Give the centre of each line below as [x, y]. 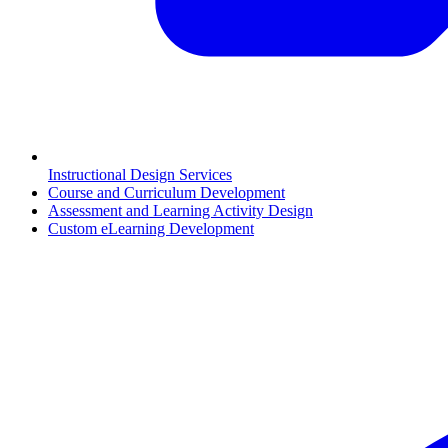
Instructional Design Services [140, 175]
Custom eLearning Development [151, 229]
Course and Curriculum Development [166, 193]
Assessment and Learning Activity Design [180, 211]
